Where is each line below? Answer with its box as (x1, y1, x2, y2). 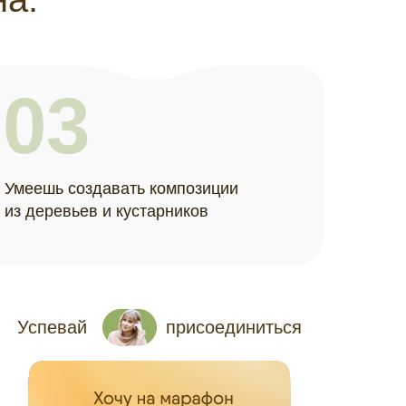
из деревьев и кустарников (5, 202, 208, 220)
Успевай (17, 317, 87, 337)
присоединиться (166, 317, 302, 337)
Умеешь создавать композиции (5, 179, 238, 198)
